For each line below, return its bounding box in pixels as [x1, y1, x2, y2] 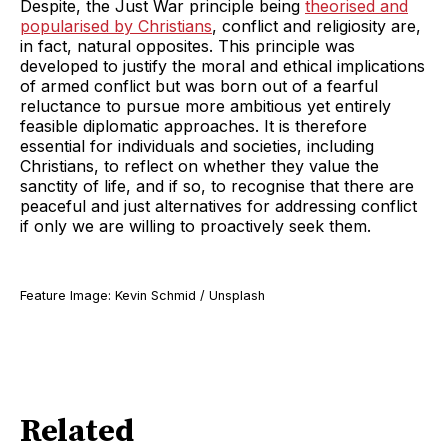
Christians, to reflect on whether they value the [20, 155, 379, 176]
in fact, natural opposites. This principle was [20, 35, 355, 56]
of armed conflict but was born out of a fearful [20, 75, 378, 96]
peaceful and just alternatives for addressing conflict [20, 195, 417, 216]
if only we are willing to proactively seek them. [20, 215, 376, 236]
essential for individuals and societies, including [20, 135, 374, 156]
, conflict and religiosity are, [212, 15, 421, 36]
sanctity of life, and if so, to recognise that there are [20, 175, 414, 196]
